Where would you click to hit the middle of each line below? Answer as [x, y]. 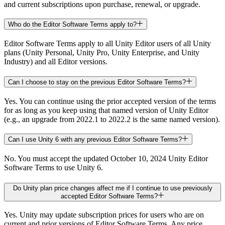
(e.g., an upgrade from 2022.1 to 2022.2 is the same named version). [112, 119]
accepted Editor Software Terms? [109, 196]
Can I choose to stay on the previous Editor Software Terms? [97, 82]
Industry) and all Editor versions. [56, 62]
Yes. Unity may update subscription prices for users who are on [104, 215]
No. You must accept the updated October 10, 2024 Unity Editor [106, 158]
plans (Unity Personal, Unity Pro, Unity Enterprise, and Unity [102, 53]
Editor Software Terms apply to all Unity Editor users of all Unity [107, 44]
